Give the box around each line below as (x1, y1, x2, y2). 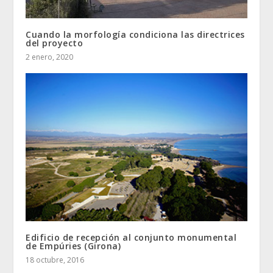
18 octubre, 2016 (26, 254, 85, 265)
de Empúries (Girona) (26, 239, 121, 252)
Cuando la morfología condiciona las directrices (26, 28, 245, 40)
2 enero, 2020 (26, 51, 74, 62)
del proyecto (26, 37, 83, 49)
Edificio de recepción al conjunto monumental (26, 231, 237, 243)
